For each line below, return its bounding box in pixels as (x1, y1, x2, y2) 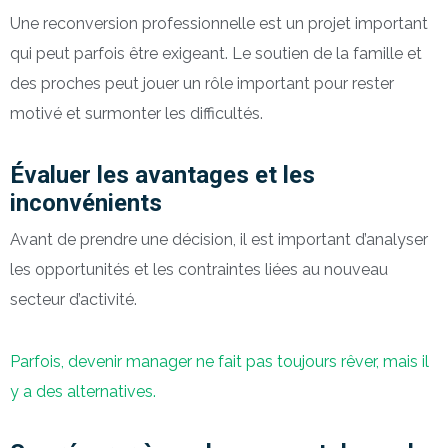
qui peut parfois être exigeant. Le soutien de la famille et (10, 44, 422, 64)
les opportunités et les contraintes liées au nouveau (10, 260, 388, 280)
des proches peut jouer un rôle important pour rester (10, 74, 394, 94)
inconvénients (10, 189, 162, 218)
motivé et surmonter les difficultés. (10, 104, 263, 124)
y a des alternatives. (10, 382, 156, 402)
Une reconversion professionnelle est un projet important (10, 14, 428, 34)
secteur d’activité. (10, 290, 137, 310)
